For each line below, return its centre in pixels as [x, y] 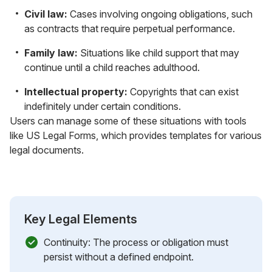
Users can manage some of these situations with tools [128, 121]
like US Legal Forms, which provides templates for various [136, 135]
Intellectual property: [76, 91]
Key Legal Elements [81, 219]
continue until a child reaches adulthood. [112, 67]
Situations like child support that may [158, 53]
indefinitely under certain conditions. [103, 106]
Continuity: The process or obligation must [136, 242]
